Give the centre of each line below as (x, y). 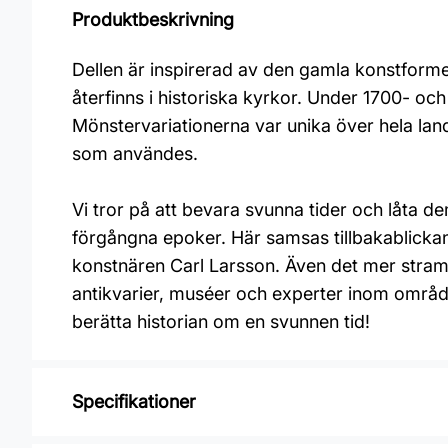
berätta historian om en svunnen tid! (221, 321)
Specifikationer (134, 401)
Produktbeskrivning (153, 19)
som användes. (135, 153)
